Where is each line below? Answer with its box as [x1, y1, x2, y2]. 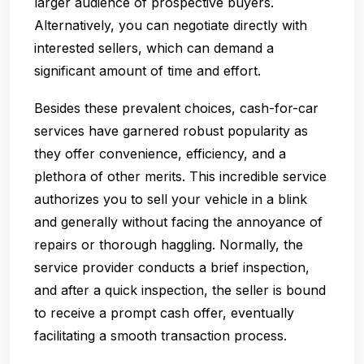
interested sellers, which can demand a [34, 39, 274, 56]
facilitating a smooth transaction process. [34, 327, 287, 344]
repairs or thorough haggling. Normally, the [34, 236, 303, 253]
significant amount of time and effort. [34, 62, 261, 79]
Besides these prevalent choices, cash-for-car [34, 99, 318, 116]
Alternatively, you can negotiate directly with [34, 16, 307, 33]
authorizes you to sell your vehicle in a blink [34, 190, 307, 207]
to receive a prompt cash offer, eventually [34, 304, 294, 321]
